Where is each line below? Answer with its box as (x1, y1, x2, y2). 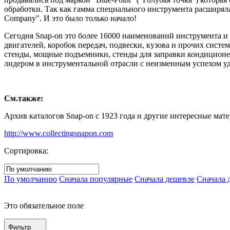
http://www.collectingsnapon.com (4, 129, 113, 138)
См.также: (4, 94, 43, 103)
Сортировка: (4, 146, 48, 156)
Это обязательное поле (4, 201, 84, 210)
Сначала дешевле (135, 175, 195, 184)
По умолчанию (4, 175, 57, 184)
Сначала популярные (59, 175, 132, 184)
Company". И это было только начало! (4, 14, 137, 23)
